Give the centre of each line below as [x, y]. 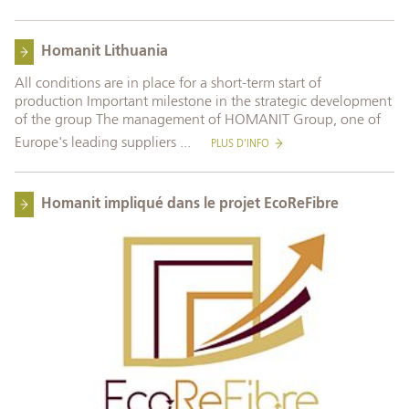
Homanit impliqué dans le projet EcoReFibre [190, 205]
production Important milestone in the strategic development [203, 103]
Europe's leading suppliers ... [105, 144]
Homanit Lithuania [105, 52]
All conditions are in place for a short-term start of [168, 84]
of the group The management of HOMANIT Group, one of [198, 121]
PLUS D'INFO [240, 145]
